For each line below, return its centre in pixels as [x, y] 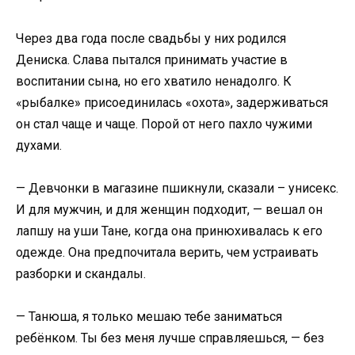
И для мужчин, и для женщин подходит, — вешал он [169, 209]
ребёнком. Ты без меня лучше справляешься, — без [170, 338]
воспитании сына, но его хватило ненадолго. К [154, 81]
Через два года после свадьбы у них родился [151, 38]
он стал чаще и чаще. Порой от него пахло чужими [164, 124]
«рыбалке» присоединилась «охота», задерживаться [172, 102]
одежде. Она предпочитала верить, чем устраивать [167, 252]
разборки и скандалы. [81, 273]
